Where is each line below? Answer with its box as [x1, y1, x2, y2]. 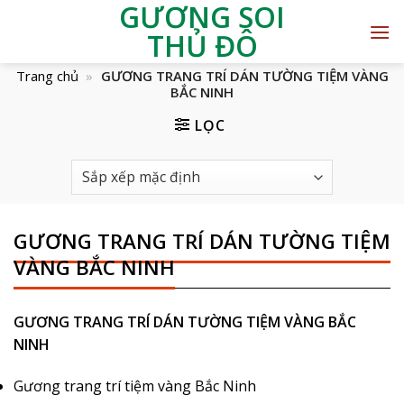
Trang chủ [15, 67, 78, 85]
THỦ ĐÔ [146, 26, 258, 65]
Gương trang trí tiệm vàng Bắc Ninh [14, 375, 256, 396]
